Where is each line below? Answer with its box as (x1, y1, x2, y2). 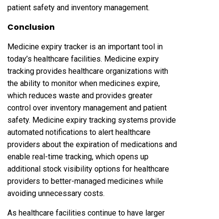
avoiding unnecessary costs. (7, 188, 105, 198)
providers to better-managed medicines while (7, 176, 163, 186)
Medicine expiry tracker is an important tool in (7, 42, 163, 51)
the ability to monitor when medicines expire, (7, 78, 160, 88)
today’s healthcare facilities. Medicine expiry (7, 54, 159, 64)
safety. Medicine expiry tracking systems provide (7, 115, 176, 125)
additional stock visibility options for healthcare (7, 164, 169, 174)
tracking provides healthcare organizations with (7, 66, 168, 76)
